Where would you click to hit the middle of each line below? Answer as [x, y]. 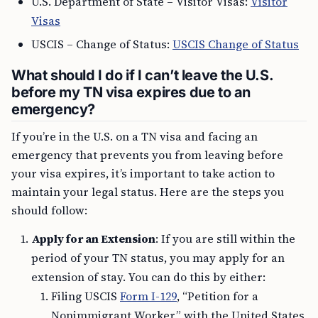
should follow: [49, 210]
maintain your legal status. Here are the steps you [148, 192]
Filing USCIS [86, 296]
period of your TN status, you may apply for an [158, 258]
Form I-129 [148, 296]
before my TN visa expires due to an [131, 93]
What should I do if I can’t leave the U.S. [143, 76]
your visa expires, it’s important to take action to [143, 174]
